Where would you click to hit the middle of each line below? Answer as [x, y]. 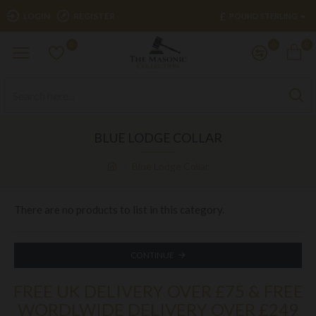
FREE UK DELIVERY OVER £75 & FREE [158, 291]
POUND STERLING [263, 16]
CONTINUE [152, 255]
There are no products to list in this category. [119, 209]
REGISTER [94, 16]
